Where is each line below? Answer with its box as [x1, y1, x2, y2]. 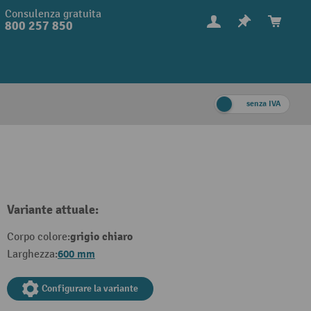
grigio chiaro [70, 230, 133, 244]
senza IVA [246, 99, 281, 109]
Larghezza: [7, 248, 58, 261]
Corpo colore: [7, 230, 70, 244]
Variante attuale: [7, 202, 99, 218]
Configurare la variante [42, 283, 138, 294]
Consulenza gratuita [5, 8, 102, 21]
